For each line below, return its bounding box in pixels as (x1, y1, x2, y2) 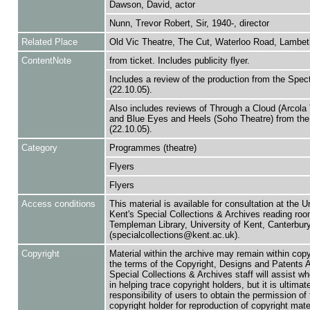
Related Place (21, 37, 77, 47)
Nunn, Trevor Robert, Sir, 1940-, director (109, 18, 269, 28)
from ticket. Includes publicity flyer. (109, 55, 250, 66)
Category (21, 143, 57, 153)
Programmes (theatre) (109, 143, 197, 153)
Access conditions (21, 199, 95, 209)
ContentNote (21, 55, 71, 66)
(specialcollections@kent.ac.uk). (109, 230, 240, 240)
